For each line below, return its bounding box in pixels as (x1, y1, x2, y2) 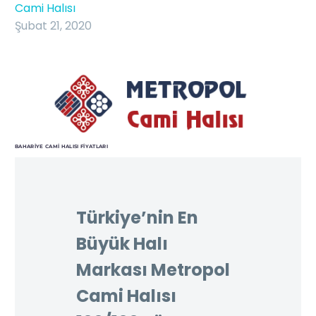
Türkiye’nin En (76, 205, 198, 229)
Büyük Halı (76, 231, 168, 255)
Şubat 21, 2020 (15, 18, 92, 34)
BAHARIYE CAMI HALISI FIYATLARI (15, 142, 109, 150)
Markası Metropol (76, 257, 230, 281)
